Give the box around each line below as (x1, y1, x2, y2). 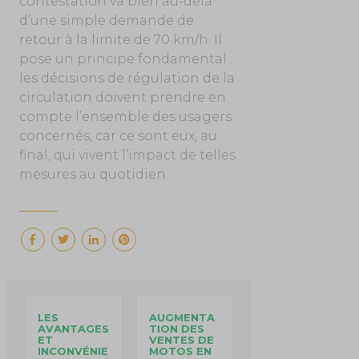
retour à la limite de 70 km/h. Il (18, 31, 222, 47)
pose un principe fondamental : (18, 50, 232, 67)
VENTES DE (148, 333, 214, 346)
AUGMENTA (148, 310, 215, 324)
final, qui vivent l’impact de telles (18, 147, 236, 163)
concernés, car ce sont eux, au (18, 127, 217, 143)
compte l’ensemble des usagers (18, 108, 232, 124)
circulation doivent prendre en (18, 89, 226, 105)
